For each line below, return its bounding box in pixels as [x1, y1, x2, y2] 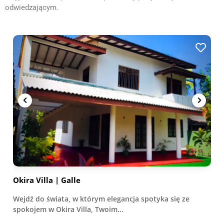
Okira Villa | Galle [13, 174, 80, 185]
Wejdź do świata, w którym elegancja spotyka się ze [13, 193, 189, 203]
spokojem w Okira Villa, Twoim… [13, 204, 123, 214]
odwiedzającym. [5, 2, 58, 12]
